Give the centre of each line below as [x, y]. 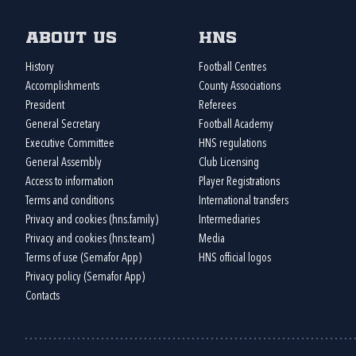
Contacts [43, 296]
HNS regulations [232, 144]
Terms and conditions [70, 201]
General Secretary [63, 125]
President [45, 106]
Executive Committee [70, 144]
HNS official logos [234, 258]
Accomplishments [62, 87]
